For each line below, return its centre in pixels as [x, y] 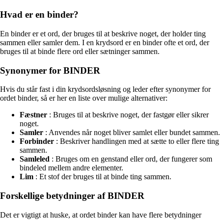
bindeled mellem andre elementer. [71, 168]
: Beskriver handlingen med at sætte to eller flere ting [137, 141]
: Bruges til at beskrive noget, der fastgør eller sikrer [128, 115]
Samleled [35, 159]
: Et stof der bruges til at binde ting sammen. [102, 177]
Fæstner [33, 115]
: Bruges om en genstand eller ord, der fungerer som [131, 159]
